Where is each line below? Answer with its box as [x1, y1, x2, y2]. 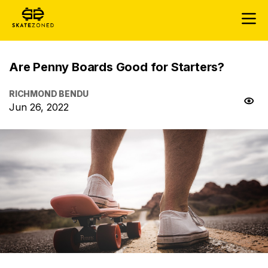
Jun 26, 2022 [9, 101, 69, 113]
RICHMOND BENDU [9, 89, 89, 99]
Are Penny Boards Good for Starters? [9, 60, 224, 74]
